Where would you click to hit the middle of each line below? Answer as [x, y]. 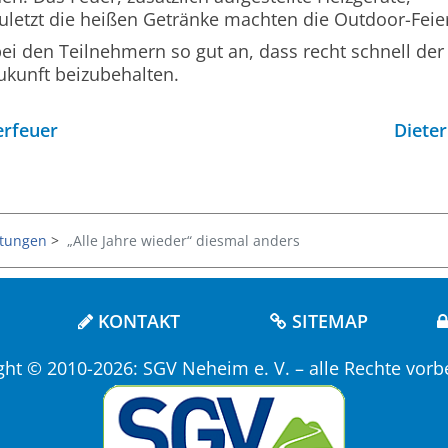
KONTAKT [136, 320]
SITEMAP [327, 320]
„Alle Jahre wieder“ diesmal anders [183, 240]
